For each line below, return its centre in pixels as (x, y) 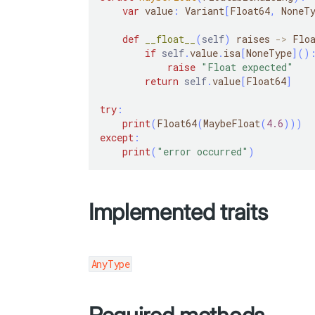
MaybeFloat (232, 123)
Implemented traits (178, 212)
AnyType (110, 264)
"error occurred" (202, 151)
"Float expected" (247, 67)
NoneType (269, 53)
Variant (202, 11)
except (117, 137)
